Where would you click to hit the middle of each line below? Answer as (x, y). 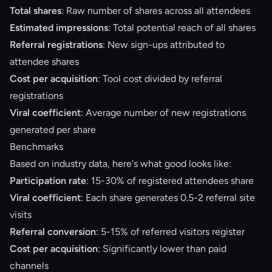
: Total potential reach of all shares (182, 28)
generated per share (53, 130)
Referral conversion (53, 232)
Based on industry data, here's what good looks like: (121, 164)
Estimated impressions (59, 28)
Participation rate (48, 181)
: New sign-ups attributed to (164, 45)
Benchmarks (36, 147)
